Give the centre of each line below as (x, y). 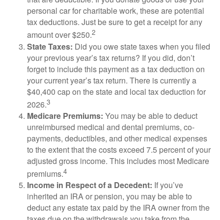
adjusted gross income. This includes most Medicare (118, 161)
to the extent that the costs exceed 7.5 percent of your (119, 149)
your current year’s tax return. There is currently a (112, 80)
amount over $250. (59, 35)
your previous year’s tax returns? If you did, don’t (111, 57)
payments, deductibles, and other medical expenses (117, 138)
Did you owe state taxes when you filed (141, 46)
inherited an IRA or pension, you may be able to (110, 196)
